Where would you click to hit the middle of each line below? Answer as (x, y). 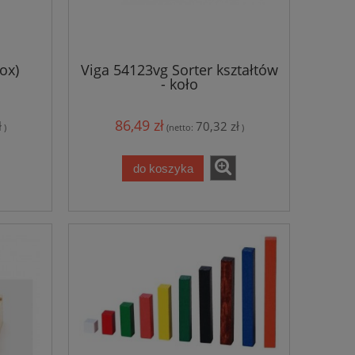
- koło (179, 84)
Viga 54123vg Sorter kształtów (179, 69)
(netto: (181, 128)
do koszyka (163, 168)
